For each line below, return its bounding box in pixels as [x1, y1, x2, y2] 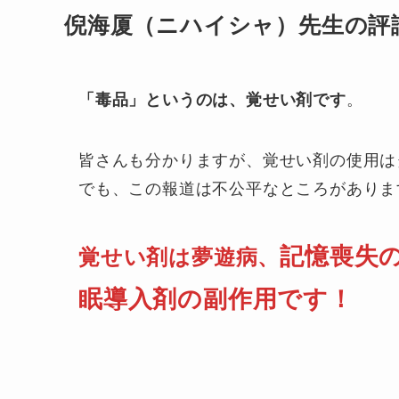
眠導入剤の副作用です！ [78, 286, 354, 313]
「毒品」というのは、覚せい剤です [78, 91, 346, 110]
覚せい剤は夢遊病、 [78, 245, 281, 270]
